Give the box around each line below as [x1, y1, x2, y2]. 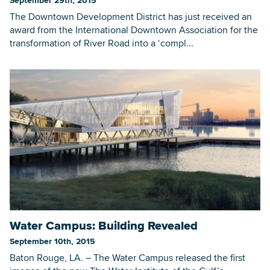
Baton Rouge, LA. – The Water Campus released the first [10, 250, 245, 265]
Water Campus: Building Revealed [10, 216, 198, 234]
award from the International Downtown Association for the [10, 22, 258, 37]
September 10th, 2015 [10, 234, 95, 247]
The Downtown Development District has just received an [10, 9, 252, 24]
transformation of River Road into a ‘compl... [10, 36, 193, 50]
